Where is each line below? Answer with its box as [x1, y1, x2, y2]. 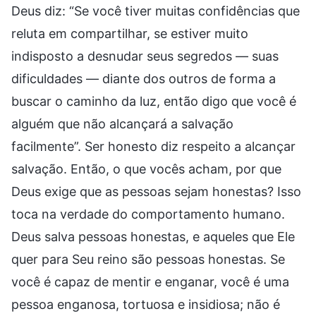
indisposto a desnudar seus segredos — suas [11, 48, 279, 63]
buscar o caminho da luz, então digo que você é [11, 93, 296, 109]
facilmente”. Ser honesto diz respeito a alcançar [11, 138, 296, 154]
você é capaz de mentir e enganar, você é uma [11, 274, 289, 289]
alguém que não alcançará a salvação [11, 116, 233, 131]
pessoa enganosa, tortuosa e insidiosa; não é [11, 296, 280, 312]
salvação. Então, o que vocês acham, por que [11, 161, 281, 176]
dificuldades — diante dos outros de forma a [11, 71, 276, 86]
